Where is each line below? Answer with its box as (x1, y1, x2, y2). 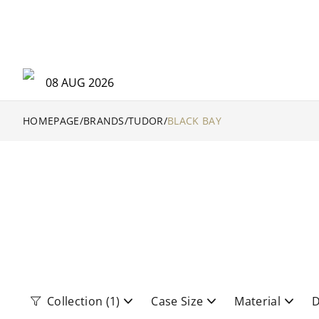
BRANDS (83, 114, 125, 127)
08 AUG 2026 (46, 75, 114, 90)
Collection (47, 293, 103, 309)
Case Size (151, 293, 204, 309)
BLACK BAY (167, 114, 221, 127)
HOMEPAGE (23, 114, 80, 127)
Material (234, 293, 281, 309)
